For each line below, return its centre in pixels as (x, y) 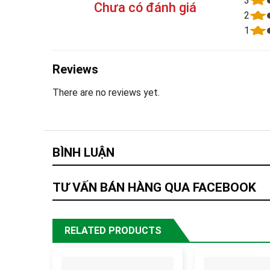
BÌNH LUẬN (83, 153)
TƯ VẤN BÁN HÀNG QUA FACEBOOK (154, 188)
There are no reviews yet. (106, 92)
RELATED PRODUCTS (113, 231)
